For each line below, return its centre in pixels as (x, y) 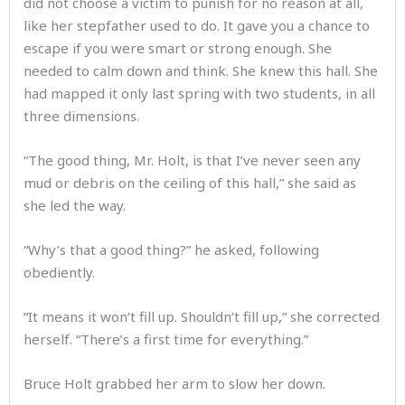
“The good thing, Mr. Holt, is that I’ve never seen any (192, 160)
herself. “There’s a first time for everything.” (166, 339)
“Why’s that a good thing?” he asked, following (171, 250)
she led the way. (78, 205)
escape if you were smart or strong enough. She (178, 48)
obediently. (65, 272)
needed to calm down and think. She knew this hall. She (201, 71)
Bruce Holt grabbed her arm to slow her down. (174, 383)
